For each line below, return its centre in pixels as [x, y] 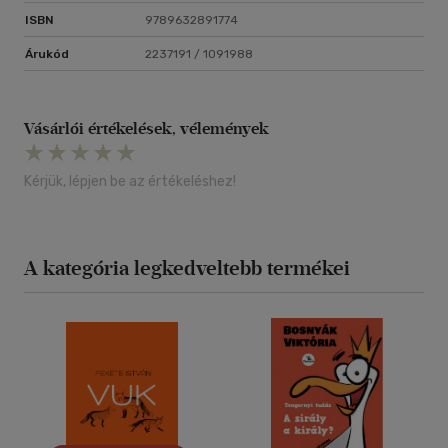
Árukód [47, 54]
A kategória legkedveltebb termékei [187, 268]
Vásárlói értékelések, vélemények [146, 129]
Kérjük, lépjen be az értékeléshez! [130, 182]
